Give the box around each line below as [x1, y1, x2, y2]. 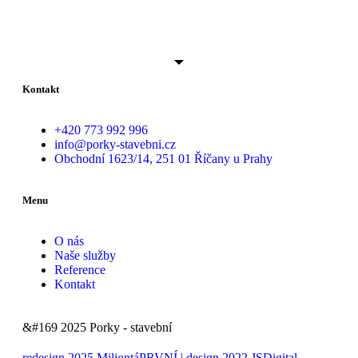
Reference [54, 262, 105, 276]
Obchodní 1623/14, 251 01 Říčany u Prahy [54, 151, 272, 165]
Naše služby [54, 248, 116, 262]
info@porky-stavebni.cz [54, 137, 176, 151]
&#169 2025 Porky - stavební [22, 320, 172, 334]
